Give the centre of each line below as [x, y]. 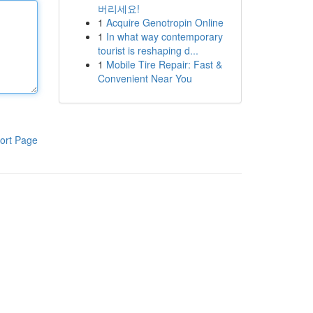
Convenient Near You [145, 78]
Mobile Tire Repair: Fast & [164, 64]
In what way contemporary [164, 36]
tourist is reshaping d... [148, 50]
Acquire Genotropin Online [165, 22]
